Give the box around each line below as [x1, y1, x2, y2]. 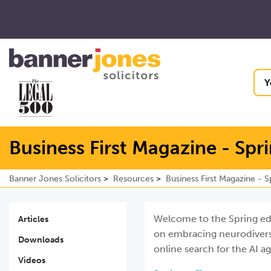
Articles [18, 214, 48, 224]
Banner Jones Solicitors [9, 174, 101, 184]
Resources [113, 174, 154, 184]
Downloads [18, 235, 64, 245]
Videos [18, 255, 45, 266]
